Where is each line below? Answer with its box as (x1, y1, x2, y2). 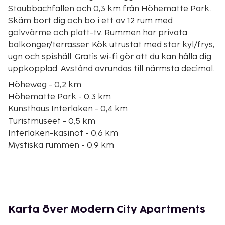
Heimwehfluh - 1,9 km (8, 188, 95, 198)
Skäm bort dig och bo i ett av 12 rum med (8, 16, 173, 26)
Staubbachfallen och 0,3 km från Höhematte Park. (8, 4, 211, 14)
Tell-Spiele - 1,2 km (8, 152, 84, 162)
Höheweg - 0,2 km (8, 80, 83, 90)
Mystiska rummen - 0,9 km (8, 140, 116, 150)
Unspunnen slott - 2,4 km (8, 200, 109, 210)
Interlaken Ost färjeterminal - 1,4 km (8, 164, 155, 174)
